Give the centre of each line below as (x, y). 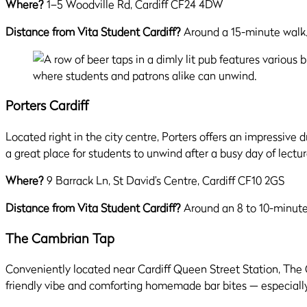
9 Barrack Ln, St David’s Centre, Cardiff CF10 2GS (164, 180)
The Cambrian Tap (60, 238)
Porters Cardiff (47, 106)
